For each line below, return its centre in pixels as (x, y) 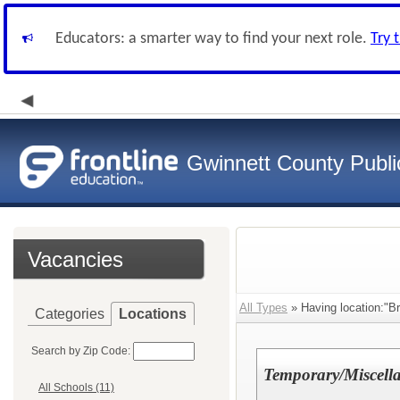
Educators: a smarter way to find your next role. (213, 39)
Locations (153, 314)
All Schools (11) (76, 388)
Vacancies (75, 259)
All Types (263, 308)
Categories (70, 314)
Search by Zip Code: (81, 351)
